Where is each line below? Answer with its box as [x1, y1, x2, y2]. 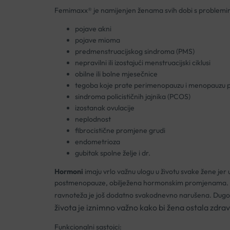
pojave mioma [74, 35, 120, 45]
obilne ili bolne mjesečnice [74, 69, 158, 79]
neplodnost [74, 114, 111, 124]
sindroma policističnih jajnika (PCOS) [74, 92, 190, 102]
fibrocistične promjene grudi [74, 126, 165, 136]
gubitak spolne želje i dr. [74, 148, 150, 158]
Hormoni [54, 167, 83, 177]
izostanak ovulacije [74, 103, 135, 113]
